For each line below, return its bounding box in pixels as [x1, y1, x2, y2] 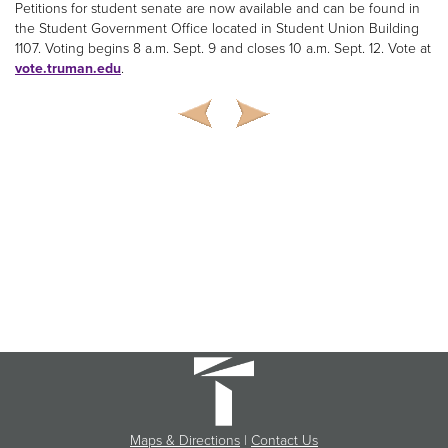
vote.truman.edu [15, 60, 121, 78]
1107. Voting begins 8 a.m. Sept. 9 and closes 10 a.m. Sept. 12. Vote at [15, 40, 431, 58]
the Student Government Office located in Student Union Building [15, 20, 419, 38]
